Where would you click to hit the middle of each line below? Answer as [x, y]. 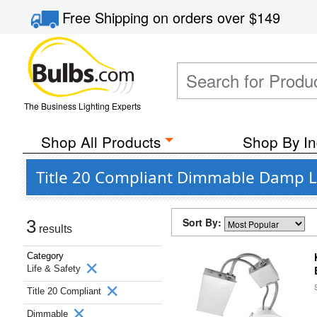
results [54, 229]
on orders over [201, 17]
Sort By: [203, 222]
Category [45, 256]
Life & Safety [55, 269]
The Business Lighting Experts [82, 106]
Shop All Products [100, 142]
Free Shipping [108, 17]
